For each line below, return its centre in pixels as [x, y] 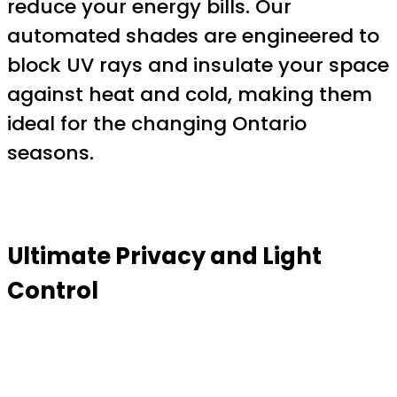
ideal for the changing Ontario [157, 124]
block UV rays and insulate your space [198, 66]
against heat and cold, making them [190, 95]
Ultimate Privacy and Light [164, 256]
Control [53, 290]
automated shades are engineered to [193, 36]
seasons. [51, 153]
